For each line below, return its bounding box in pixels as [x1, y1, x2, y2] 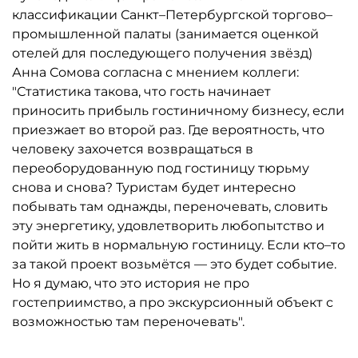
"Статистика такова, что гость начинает [12, 84, 271, 99]
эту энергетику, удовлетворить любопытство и [12, 218, 324, 233]
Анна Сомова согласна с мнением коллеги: [12, 65, 299, 80]
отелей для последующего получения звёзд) [12, 46, 312, 61]
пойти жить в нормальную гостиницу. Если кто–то [12, 237, 345, 253]
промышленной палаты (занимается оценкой [12, 26, 319, 42]
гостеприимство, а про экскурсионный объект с [12, 295, 333, 310]
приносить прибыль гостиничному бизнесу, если [12, 103, 344, 118]
